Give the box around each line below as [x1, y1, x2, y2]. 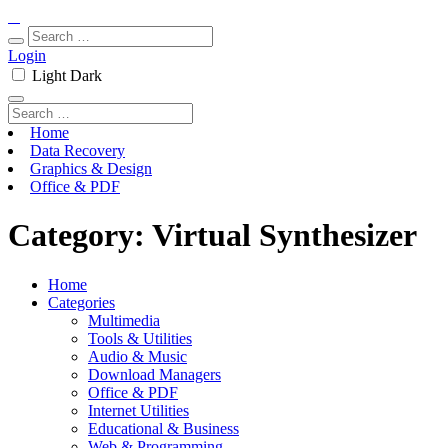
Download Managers [88, 365, 221, 383]
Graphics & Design [30, 160, 152, 177]
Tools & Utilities [88, 329, 192, 347]
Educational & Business [88, 419, 239, 437]
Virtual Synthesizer [152, 217, 417, 254]
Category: [8, 217, 152, 254]
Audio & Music [88, 347, 187, 365]
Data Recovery [30, 142, 125, 159]
